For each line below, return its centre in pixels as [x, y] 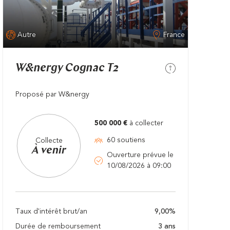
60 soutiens [126, 140]
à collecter [145, 123]
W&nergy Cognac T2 [67, 69]
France [174, 35]
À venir [49, 150]
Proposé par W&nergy [52, 95]
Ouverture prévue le [141, 155]
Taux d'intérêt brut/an [51, 212]
